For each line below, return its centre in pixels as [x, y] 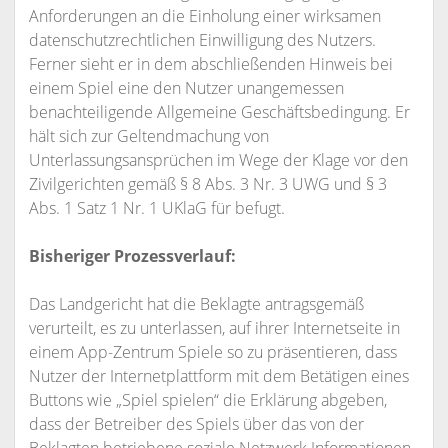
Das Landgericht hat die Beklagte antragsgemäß [196, 304]
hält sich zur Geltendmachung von [148, 136]
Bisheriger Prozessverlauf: [132, 256]
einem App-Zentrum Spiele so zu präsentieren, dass [212, 352]
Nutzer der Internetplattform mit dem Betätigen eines [218, 376]
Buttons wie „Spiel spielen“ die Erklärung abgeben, [207, 400]
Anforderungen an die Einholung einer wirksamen [204, 16]
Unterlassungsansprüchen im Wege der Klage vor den [218, 160]
